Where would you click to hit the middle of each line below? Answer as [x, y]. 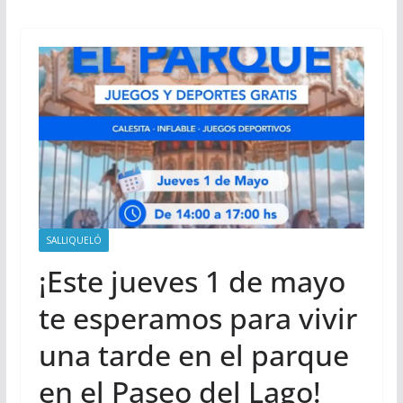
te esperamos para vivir [197, 318]
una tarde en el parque [193, 354]
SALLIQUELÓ [73, 240]
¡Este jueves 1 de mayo [192, 281]
